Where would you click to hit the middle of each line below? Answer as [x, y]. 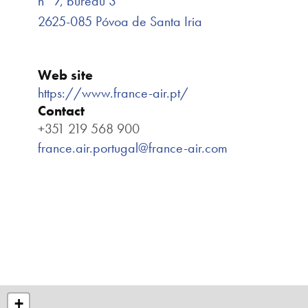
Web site [65, 75]
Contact [61, 111]
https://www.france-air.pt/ [113, 93]
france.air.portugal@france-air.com [133, 148]
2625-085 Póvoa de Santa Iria [120, 21]
